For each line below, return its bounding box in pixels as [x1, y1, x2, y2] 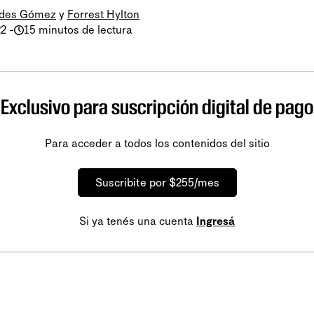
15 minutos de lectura [24, 22, 132, 36]
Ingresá [196, 214, 235, 228]
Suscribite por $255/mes [95, 175, 219, 189]
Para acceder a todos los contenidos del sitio [44, 136, 270, 150]
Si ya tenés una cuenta [79, 214, 196, 228]
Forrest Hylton [67, 7, 139, 21]
